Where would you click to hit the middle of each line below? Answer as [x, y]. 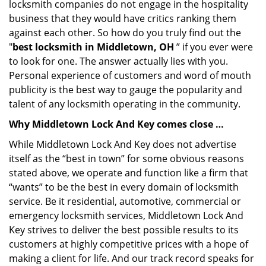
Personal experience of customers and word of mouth [130, 75]
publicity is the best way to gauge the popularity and [126, 90]
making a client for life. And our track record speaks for [132, 258]
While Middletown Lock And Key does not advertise [123, 144]
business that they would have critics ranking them [123, 18]
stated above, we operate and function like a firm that [129, 173]
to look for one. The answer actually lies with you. [118, 61]
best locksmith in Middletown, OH [93, 47]
